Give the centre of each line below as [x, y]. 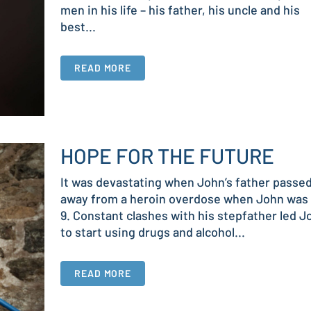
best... [78, 26]
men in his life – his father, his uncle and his [180, 10]
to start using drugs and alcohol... [153, 232]
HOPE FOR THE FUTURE [167, 156]
